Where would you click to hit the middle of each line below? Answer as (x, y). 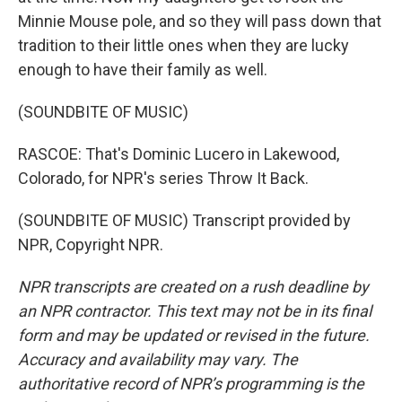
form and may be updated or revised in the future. (194, 335)
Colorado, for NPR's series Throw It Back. (163, 178)
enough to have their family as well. (143, 70)
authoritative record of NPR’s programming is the (191, 384)
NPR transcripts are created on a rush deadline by (193, 287)
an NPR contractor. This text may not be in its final (195, 311)
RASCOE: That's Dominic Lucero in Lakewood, (179, 154)
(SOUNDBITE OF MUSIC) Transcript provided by (184, 220)
